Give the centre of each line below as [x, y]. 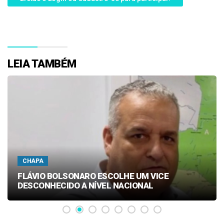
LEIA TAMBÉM [42, 64]
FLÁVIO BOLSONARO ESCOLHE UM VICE [93, 176]
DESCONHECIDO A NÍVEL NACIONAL [85, 185]
